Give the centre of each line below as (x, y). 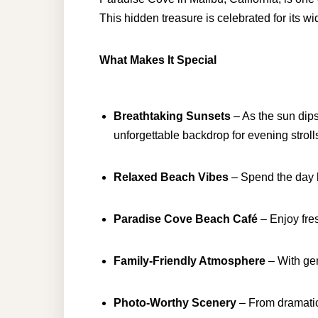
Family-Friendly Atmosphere (190, 261)
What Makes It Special (158, 60)
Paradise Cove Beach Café (186, 219)
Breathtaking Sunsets (172, 116)
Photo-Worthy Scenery (175, 303)
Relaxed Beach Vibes (171, 177)
